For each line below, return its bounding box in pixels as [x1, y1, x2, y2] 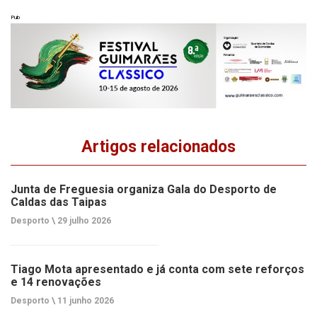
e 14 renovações [11, 275, 101, 289]
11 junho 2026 [55, 295, 114, 306]
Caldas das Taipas [11, 195, 107, 209]
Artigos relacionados [81, 137, 236, 156]
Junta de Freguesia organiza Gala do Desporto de [11, 182, 277, 196]
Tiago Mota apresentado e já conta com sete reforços [11, 262, 304, 276]
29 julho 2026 [55, 215, 111, 226]
